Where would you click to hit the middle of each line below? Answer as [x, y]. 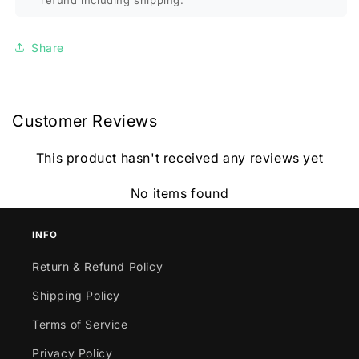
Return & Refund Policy [98, 266]
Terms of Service [80, 324]
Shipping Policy [76, 295]
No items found [179, 193]
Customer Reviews [85, 121]
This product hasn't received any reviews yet [179, 158]
